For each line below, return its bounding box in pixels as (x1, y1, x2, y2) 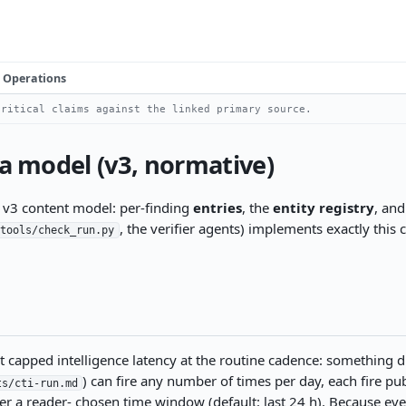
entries (192, 198, 242, 217)
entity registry (272, 198, 374, 217)
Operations (3, 70, 66, 86)
